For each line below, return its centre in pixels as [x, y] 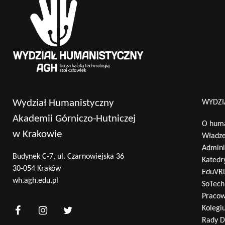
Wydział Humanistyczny [63, 103]
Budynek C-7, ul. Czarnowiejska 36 [68, 157]
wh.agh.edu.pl [35, 181]
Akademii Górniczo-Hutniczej [74, 119]
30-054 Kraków [37, 169]
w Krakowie [37, 135]
